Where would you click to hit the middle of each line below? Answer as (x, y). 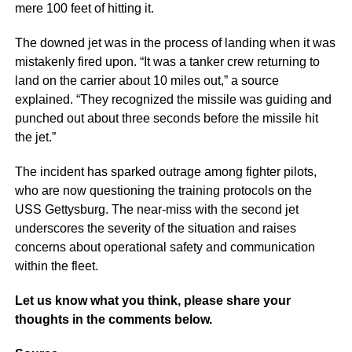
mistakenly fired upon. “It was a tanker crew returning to (167, 62)
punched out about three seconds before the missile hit (166, 118)
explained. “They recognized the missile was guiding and (173, 99)
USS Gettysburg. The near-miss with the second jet (156, 209)
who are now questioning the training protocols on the (163, 191)
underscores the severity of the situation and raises (155, 228)
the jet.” (35, 137)
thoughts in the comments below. (113, 319)
